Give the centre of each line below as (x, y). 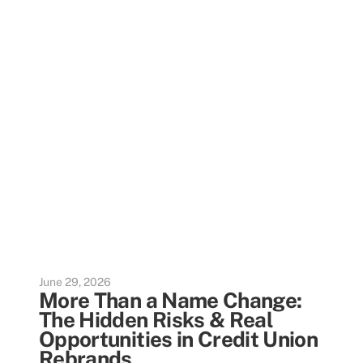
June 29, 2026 (75, 282)
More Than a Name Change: (171, 300)
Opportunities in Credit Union (179, 339)
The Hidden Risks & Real (156, 320)
